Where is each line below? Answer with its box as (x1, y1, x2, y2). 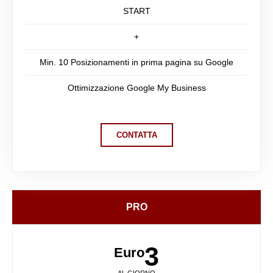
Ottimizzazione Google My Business (67, 82, 206, 93)
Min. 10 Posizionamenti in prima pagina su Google (40, 57, 233, 67)
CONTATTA (116, 130, 157, 140)
